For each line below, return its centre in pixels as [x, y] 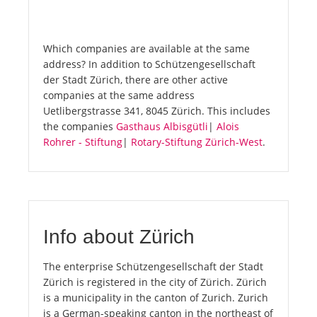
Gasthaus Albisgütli [162, 127]
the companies [80, 127]
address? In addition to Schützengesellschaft [149, 64]
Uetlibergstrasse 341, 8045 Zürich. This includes [157, 111]
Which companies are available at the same [146, 49]
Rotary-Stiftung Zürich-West [197, 142]
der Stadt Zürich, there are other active [136, 80]
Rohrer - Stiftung [83, 142]
